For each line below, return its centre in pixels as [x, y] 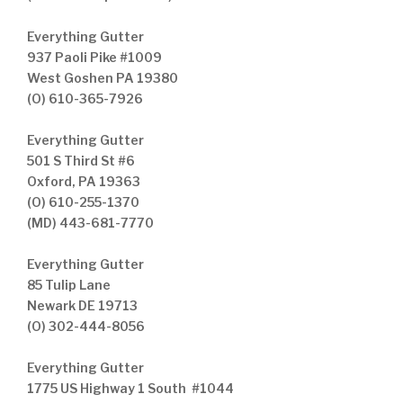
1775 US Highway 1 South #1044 [130, 389]
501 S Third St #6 [81, 161]
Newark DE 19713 [82, 306]
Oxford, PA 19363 [84, 182]
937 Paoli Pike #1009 [94, 58]
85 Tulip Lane [69, 285]
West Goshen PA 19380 [103, 78]
